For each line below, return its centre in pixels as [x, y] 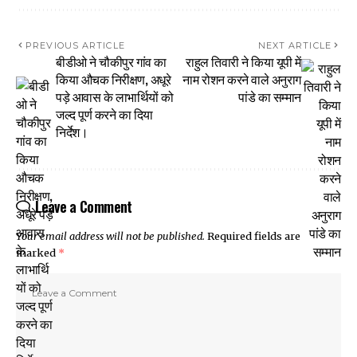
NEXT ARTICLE [294, 45]
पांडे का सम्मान [270, 96]
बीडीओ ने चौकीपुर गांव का [111, 61]
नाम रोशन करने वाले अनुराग [242, 78]
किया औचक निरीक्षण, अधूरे [114, 78]
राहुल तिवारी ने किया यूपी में [243, 61]
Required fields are [254, 235]
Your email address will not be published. [110, 235]
